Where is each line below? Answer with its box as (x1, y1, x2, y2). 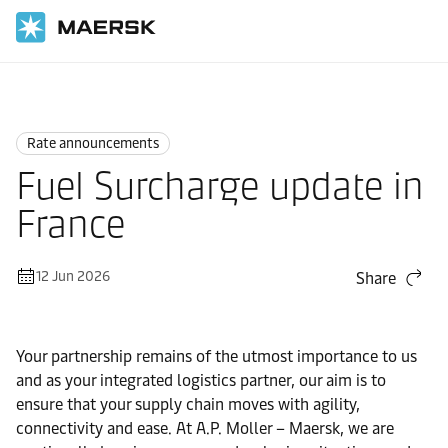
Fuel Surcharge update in (16, 163, 424, 209)
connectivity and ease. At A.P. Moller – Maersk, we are (16, 419, 394, 438)
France (16, 201, 125, 247)
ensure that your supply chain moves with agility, (16, 395, 360, 414)
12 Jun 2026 (36, 268, 110, 285)
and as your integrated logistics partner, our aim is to (16, 371, 386, 390)
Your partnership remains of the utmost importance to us (16, 347, 417, 366)
